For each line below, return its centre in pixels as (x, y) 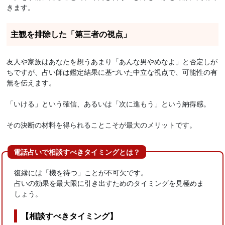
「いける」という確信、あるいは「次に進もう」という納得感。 (109, 104)
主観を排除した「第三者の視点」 (71, 34)
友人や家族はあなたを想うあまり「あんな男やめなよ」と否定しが (112, 62)
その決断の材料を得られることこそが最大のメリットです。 (102, 125)
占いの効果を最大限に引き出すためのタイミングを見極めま (109, 183)
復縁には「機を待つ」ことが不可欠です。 (81, 172)
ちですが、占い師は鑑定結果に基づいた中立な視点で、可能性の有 (112, 72)
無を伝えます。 (31, 83)
